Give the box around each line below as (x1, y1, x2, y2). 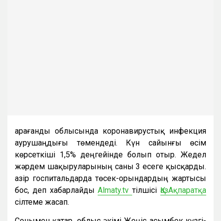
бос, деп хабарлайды (15, 185, 98, 195)
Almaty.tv (98, 185, 133, 195)
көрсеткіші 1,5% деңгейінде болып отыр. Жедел (15, 149, 206, 159)
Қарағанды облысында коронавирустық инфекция (15, 126, 206, 136)
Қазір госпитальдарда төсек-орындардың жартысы (15, 173, 206, 183)
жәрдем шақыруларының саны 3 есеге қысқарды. (15, 161, 206, 171)
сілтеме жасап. (15, 197, 69, 207)
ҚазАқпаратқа (160, 185, 207, 195)
